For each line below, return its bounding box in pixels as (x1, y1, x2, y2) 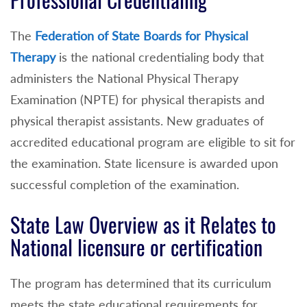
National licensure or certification (10, 234, 262, 262)
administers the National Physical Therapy (10, 70, 238, 86)
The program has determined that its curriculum (10, 275, 271, 291)
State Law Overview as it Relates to (10, 211, 276, 240)
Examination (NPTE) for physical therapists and (10, 91, 265, 107)
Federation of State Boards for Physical (35, 27, 248, 43)
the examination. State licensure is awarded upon (10, 155, 278, 171)
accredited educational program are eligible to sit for (10, 134, 295, 149)
